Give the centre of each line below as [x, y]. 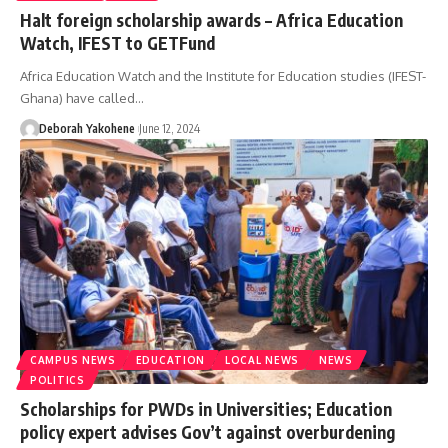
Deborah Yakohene [86, 128]
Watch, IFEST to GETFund [117, 42]
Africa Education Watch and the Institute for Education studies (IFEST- [223, 75]
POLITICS [57, 379]
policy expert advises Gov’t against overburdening [207, 431]
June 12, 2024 [169, 128]
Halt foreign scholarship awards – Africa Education [211, 19]
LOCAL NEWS [262, 359]
